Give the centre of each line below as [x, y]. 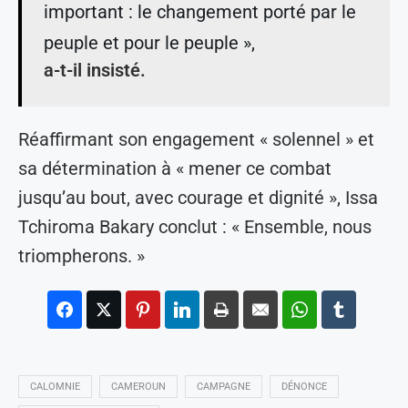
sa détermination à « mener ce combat [175, 168]
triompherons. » [82, 255]
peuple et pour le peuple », [149, 42]
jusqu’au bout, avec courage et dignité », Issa [198, 197]
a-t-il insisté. [95, 70]
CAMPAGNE [224, 386]
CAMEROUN [138, 386]
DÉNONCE [304, 386]
